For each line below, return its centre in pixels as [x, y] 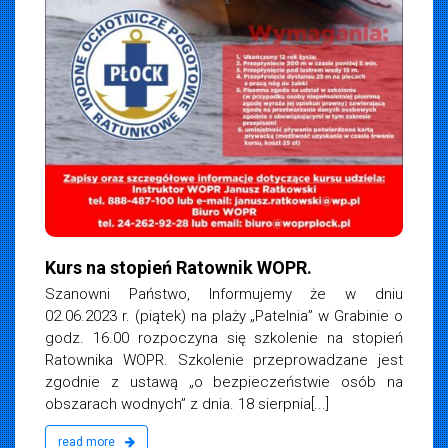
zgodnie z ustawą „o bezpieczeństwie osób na [224, 382]
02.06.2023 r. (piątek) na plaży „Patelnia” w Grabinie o [224, 316]
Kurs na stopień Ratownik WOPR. [178, 268]
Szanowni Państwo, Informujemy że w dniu [224, 294]
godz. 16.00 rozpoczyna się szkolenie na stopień [224, 338]
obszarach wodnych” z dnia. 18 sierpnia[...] [187, 404]
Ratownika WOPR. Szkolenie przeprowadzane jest [224, 360]
